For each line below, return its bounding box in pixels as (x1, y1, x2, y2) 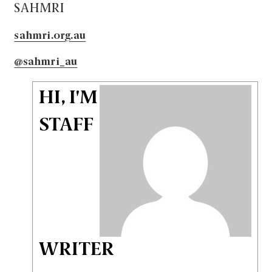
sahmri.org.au (14, 31, 86, 42)
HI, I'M (39, 89, 98, 108)
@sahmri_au (14, 57, 78, 68)
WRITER (39, 241, 114, 260)
